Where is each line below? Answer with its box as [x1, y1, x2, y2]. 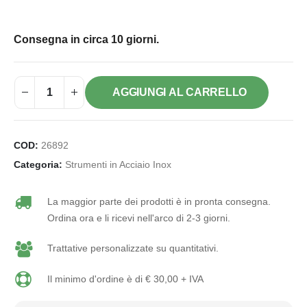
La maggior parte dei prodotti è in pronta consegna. [47, 195, 271, 207]
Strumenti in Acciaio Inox [65, 159, 171, 170]
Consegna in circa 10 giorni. [14, 33, 159, 45]
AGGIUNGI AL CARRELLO [112, 86, 247, 98]
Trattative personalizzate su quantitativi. [47, 242, 219, 254]
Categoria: [14, 159, 65, 170]
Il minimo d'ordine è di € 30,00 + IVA [47, 273, 204, 284]
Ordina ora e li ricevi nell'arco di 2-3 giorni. [47, 212, 230, 223]
